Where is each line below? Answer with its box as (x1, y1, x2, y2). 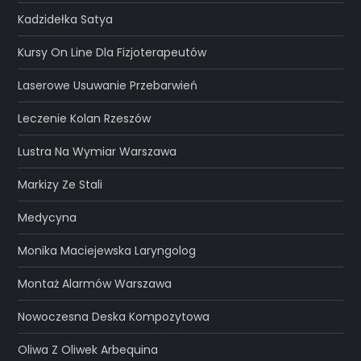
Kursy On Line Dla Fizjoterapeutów (18, 44, 207, 60)
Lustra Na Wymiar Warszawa (18, 143, 177, 160)
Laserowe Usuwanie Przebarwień (18, 77, 198, 93)
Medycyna (18, 209, 77, 226)
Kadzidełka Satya (18, 10, 114, 27)
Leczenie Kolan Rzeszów (18, 110, 151, 127)
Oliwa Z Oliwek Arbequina (18, 341, 159, 358)
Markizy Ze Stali (18, 176, 103, 193)
